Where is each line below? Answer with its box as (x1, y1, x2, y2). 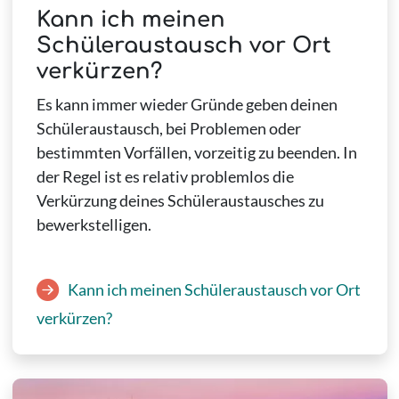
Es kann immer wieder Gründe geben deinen (36, 94, 338, 115)
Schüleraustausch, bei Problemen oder (36, 118, 301, 139)
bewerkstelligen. (36, 215, 151, 235)
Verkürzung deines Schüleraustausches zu (36, 191, 324, 211)
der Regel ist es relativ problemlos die (36, 167, 294, 187)
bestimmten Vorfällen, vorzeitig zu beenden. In (36, 142, 357, 163)
